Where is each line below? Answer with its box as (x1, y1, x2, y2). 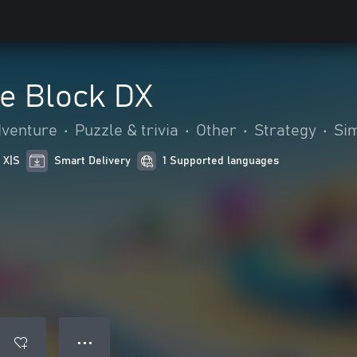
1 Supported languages (163, 155, 280, 167)
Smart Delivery (54, 155, 131, 167)
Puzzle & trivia (75, 123, 178, 139)
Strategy (254, 123, 316, 139)
